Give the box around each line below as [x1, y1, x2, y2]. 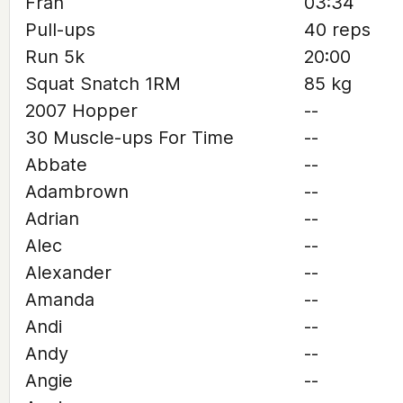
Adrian [25, 208, 79, 229]
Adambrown [25, 181, 129, 202]
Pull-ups [25, 19, 95, 40]
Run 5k [25, 46, 85, 67]
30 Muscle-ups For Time [25, 127, 234, 148]
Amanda [25, 289, 94, 310]
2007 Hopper [25, 100, 138, 121]
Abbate [25, 154, 87, 175]
